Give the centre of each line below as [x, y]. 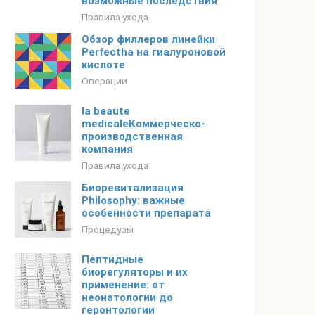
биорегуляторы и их [135, 272]
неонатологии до [127, 297]
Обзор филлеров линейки [148, 39]
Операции [104, 81]
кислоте [103, 65]
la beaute [106, 111]
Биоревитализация [133, 188]
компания [107, 149]
